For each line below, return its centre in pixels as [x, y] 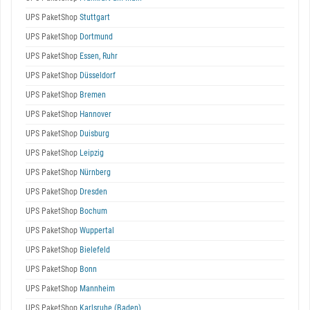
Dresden [92, 192]
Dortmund [95, 37]
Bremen [92, 95]
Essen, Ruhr [98, 56]
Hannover [94, 114]
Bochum [92, 211]
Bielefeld [94, 250]
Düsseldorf [97, 75]
